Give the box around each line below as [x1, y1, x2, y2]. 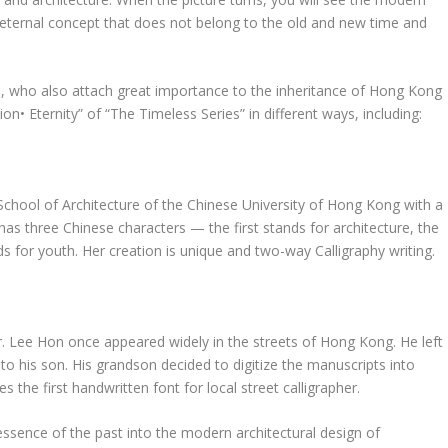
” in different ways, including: [240, 104, 423, 124]
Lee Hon [9, 331, 65, 351]
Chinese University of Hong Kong [187, 194, 401, 214]
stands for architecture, [259, 217, 419, 237]
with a [400, 194, 444, 214]
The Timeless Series [110, 104, 241, 124]
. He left [393, 331, 444, 351]
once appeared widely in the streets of [64, 331, 321, 351]
